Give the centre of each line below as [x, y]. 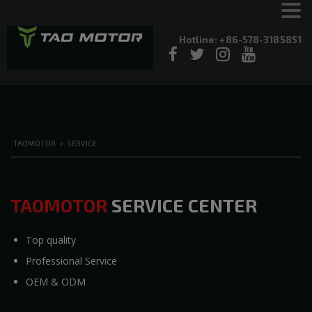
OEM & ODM [56, 281]
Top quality [51, 240]
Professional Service [71, 260]
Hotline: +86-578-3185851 [240, 39]
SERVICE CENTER [182, 205]
